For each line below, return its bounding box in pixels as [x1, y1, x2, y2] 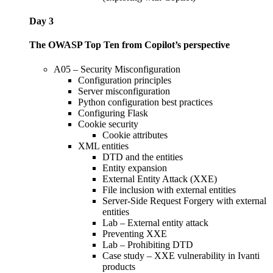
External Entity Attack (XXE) [102, 173, 217, 184]
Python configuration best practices [78, 96, 213, 107]
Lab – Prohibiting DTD [102, 239, 193, 250]
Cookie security [78, 118, 138, 129]
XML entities [78, 140, 129, 151]
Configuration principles [78, 74, 171, 85]
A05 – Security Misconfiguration [54, 63, 180, 74]
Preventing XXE [102, 228, 167, 239]
